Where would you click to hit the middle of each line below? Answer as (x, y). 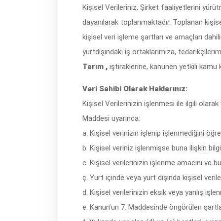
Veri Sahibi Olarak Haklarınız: (135, 89)
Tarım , (95, 67)
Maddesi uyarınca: (111, 118)
